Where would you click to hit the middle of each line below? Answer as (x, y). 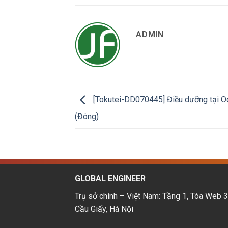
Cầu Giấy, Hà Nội (104, 209)
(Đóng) (87, 116)
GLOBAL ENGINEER (110, 178)
